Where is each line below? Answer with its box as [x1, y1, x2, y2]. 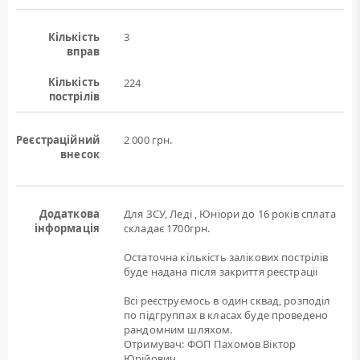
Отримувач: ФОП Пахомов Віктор [124, 337, 297, 351]
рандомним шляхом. [124, 322, 233, 337]
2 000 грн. [124, 133, 173, 147]
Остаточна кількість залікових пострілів [124, 250, 329, 264]
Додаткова [39, 207, 100, 221]
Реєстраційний [16, 133, 100, 147]
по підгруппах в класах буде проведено [124, 308, 329, 322]
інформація [34, 221, 100, 235]
